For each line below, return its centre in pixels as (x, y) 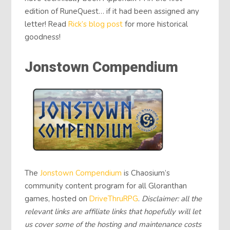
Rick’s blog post (96, 24)
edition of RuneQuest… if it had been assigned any (112, 12)
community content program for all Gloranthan (106, 186)
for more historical (156, 24)
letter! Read (47, 24)
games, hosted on (56, 198)
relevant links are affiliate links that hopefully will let (113, 211)
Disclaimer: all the (171, 198)
